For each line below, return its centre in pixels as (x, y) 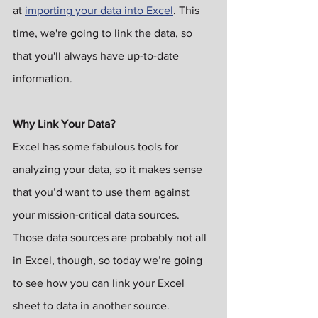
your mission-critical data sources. (98, 215)
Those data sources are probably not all (111, 238)
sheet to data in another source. (91, 306)
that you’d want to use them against (103, 192)
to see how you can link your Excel (100, 283)
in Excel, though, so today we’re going (109, 261)
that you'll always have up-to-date (97, 56)
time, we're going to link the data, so (104, 33)
